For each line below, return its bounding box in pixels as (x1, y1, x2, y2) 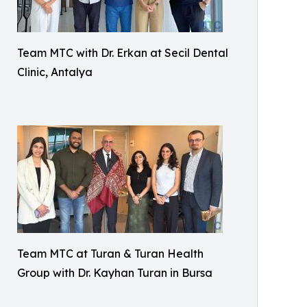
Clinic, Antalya (17, 65, 93, 79)
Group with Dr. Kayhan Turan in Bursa (17, 266, 212, 280)
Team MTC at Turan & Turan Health (17, 247, 204, 260)
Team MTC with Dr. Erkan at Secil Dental (17, 46, 228, 60)
